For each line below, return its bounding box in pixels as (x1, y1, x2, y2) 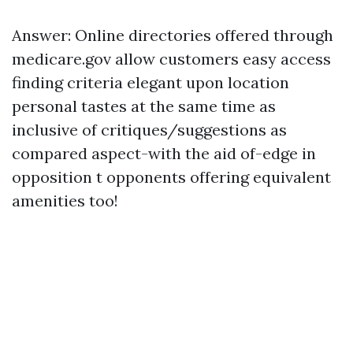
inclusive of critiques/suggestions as (12, 120, 287, 139)
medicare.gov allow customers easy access (12, 49, 331, 69)
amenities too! (12, 191, 118, 210)
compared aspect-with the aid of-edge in (12, 143, 316, 163)
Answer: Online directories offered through (12, 25, 333, 45)
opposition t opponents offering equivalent (12, 167, 331, 187)
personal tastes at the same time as (12, 96, 276, 116)
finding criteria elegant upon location (12, 72, 289, 92)
